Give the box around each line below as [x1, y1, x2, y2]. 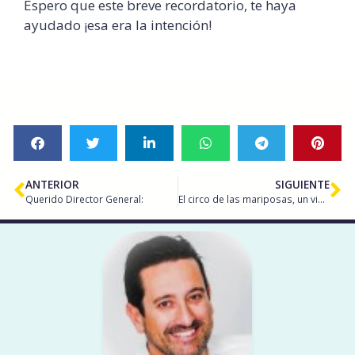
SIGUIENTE [275, 176, 330, 192]
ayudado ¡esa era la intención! [24, 15, 212, 34]
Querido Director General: [25, 192, 143, 205]
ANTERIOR [25, 176, 79, 192]
